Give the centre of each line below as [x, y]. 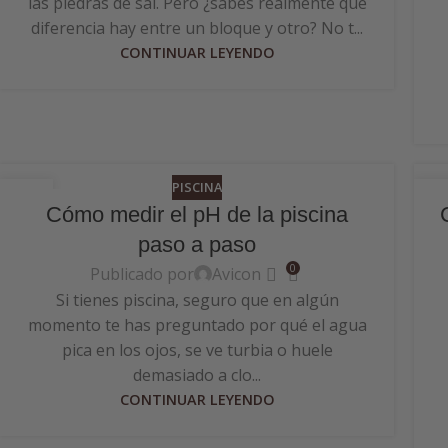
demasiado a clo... [197, 375]
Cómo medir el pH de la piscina [197, 215]
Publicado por [142, 273]
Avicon [237, 273]
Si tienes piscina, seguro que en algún [197, 300]
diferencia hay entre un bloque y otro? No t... [197, 27]
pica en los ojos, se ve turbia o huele [197, 350]
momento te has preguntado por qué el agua [197, 325]
